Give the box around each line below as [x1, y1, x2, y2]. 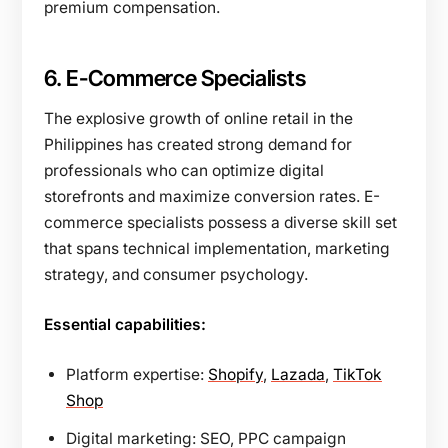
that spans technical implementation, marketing [44, 238, 390, 258]
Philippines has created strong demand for [44, 134, 352, 154]
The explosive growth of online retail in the [44, 108, 353, 128]
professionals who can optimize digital [44, 160, 324, 180]
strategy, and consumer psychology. [44, 264, 308, 284]
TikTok [333, 364, 382, 384]
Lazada [271, 364, 325, 384]
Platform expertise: [66, 364, 208, 384]
